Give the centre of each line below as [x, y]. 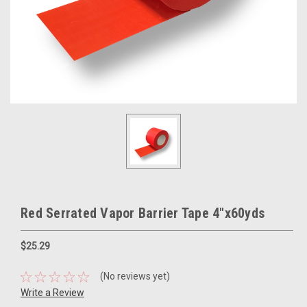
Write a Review [52, 292]
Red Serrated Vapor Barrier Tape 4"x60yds [143, 213]
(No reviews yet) [135, 277]
